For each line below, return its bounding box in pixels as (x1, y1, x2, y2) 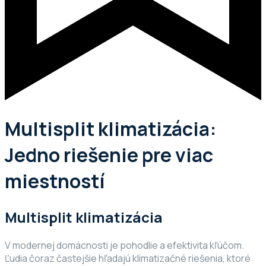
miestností (5, 168, 105, 195)
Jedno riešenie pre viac (5, 142, 213, 169)
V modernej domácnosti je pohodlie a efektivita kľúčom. (5, 238, 244, 252)
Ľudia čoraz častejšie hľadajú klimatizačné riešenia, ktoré (5, 251, 251, 265)
